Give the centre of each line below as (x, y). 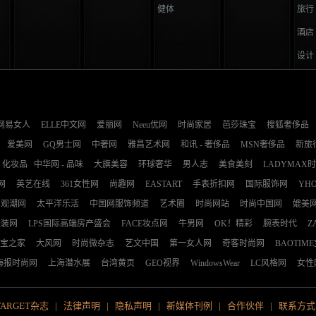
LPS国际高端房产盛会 (69, 224)
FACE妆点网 (145, 224)
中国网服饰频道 (119, 204)
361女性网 (80, 184)
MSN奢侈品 (263, 145)
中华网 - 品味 (59, 164)
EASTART (164, 184)
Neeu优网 (150, 125)
